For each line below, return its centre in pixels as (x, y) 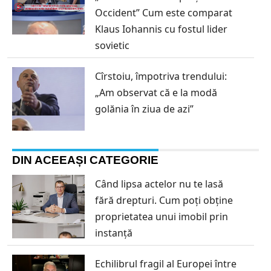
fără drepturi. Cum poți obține (164, 201)
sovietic (113, 46)
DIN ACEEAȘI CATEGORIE (85, 160)
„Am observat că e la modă (156, 93)
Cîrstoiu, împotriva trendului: (161, 77)
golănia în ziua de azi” (145, 109)
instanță (114, 233)
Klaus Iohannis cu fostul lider (162, 29)
